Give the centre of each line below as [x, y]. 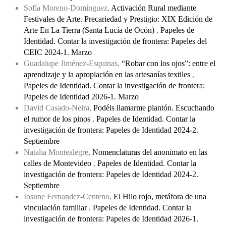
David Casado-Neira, [59, 107]
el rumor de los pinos [58, 119]
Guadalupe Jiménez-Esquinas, [73, 63]
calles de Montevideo [59, 163]
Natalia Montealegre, [58, 152]
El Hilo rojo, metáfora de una [160, 196]
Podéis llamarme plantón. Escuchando [154, 107]
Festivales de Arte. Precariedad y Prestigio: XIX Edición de [118, 19]
